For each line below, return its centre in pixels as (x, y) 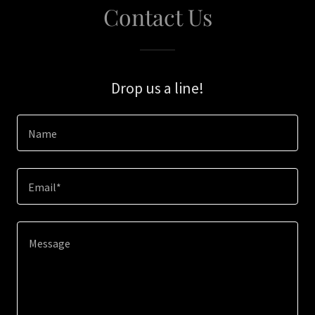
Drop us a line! (157, 88)
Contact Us (157, 17)
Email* (45, 187)
